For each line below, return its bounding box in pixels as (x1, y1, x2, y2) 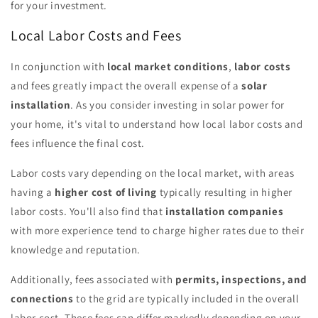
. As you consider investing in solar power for (70, 98, 285, 112)
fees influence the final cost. (11, 136, 146, 150)
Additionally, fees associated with (11, 273, 175, 287)
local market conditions (107, 60, 229, 74)
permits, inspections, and (175, 273, 308, 287)
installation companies (165, 204, 284, 219)
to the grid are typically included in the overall (73, 292, 300, 306)
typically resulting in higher (157, 185, 293, 199)
